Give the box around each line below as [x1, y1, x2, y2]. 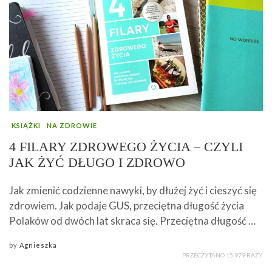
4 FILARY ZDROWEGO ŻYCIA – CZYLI [9, 139, 243, 155]
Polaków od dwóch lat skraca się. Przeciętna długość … [9, 214, 256, 228]
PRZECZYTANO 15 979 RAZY [182, 251, 263, 259]
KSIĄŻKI [12, 121, 41, 130]
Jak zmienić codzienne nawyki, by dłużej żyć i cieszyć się [9, 184, 257, 197]
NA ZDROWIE [47, 121, 97, 130]
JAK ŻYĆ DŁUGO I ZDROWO [9, 155, 185, 171]
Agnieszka [19, 241, 57, 250]
